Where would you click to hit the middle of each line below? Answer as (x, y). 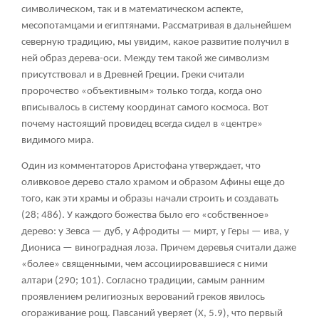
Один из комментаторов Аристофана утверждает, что (141, 166)
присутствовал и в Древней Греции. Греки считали (133, 75)
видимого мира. (58, 140)
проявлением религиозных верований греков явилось (143, 297)
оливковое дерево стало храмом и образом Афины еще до (153, 182)
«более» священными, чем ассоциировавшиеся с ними (145, 264)
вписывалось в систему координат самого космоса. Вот (145, 108)
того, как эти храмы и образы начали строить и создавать (150, 199)
